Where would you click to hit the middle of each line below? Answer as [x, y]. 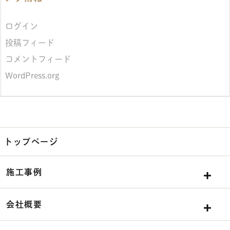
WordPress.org [32, 76]
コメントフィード [38, 59]
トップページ [31, 141]
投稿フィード [30, 43]
